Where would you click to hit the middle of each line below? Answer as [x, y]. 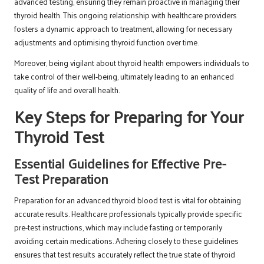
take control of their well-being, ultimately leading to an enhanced [124, 77]
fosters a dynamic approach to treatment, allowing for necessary [123, 29]
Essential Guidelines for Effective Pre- [120, 163]
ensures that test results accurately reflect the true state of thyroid [125, 255]
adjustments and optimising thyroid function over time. [106, 42]
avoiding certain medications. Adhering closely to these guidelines [126, 241]
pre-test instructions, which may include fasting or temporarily [118, 227]
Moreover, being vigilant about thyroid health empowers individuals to [132, 63]
